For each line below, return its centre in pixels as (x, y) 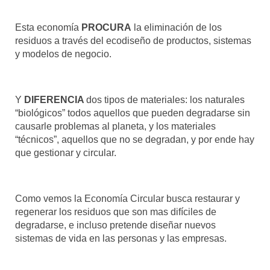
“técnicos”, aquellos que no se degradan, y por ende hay (135, 139)
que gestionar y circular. (66, 152)
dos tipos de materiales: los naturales (165, 99)
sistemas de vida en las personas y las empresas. (121, 238)
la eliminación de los (177, 27)
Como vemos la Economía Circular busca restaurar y (127, 198)
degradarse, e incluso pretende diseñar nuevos (115, 225)
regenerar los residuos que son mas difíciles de (116, 212)
